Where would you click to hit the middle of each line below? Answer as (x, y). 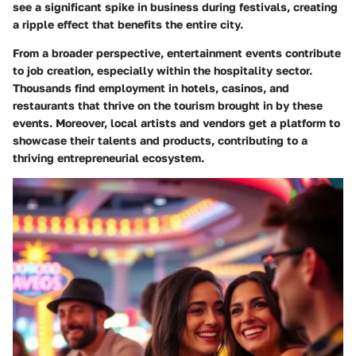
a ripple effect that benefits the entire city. (128, 25)
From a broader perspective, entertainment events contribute (177, 53)
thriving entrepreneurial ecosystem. (108, 158)
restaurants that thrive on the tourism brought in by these (168, 106)
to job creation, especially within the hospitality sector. (163, 71)
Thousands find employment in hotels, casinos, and (151, 88)
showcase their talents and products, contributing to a (160, 141)
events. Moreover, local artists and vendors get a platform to (176, 123)
